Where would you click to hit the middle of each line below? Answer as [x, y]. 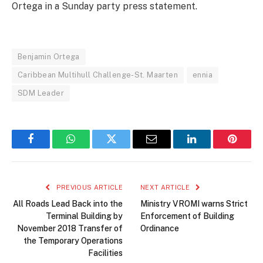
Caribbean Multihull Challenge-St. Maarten [98, 75]
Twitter [126, 148]
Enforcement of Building [187, 216]
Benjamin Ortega [49, 57]
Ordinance [160, 229]
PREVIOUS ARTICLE [88, 188]
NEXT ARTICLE [166, 188]
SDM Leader [41, 93]
